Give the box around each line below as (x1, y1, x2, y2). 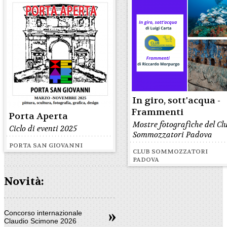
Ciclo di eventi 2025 (9, 124, 77, 134)
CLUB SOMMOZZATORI (133, 147, 208, 156)
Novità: (4, 175, 44, 189)
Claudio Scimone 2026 (4, 216, 77, 225)
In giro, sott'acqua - (132, 95, 221, 106)
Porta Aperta (9, 110, 68, 122)
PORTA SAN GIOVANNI (9, 141, 83, 149)
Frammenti (131, 106, 184, 118)
